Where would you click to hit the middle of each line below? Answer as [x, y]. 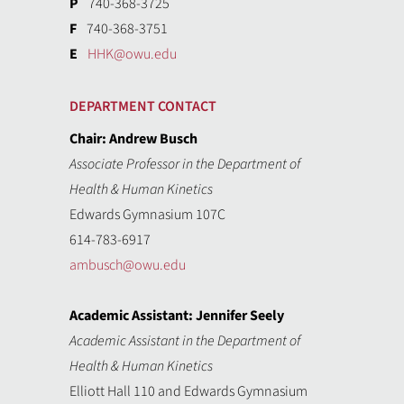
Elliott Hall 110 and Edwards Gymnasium [189, 391]
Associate [97, 164]
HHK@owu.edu [133, 54]
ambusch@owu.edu [128, 265]
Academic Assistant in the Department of [185, 341]
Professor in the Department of [212, 164]
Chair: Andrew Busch [134, 139]
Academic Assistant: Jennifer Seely [177, 316]
